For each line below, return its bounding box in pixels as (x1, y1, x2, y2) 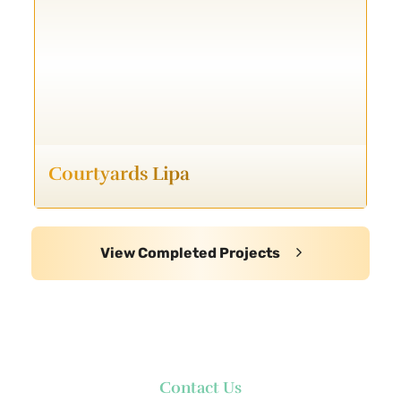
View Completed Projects (99, 244, 283, 261)
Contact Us (159, 378, 242, 397)
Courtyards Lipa (48, 162, 190, 185)
